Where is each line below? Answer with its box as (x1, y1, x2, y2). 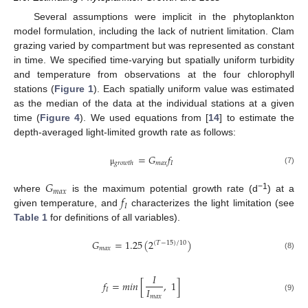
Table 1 (14, 212, 47, 223)
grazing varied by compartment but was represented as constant (14, 39, 294, 51)
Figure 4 (40, 111, 80, 123)
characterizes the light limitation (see (127, 197, 294, 209)
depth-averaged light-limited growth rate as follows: (14, 126, 236, 137)
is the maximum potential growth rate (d (67, 183, 258, 195)
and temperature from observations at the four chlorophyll (14, 68, 294, 80)
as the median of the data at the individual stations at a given (14, 97, 294, 109)
